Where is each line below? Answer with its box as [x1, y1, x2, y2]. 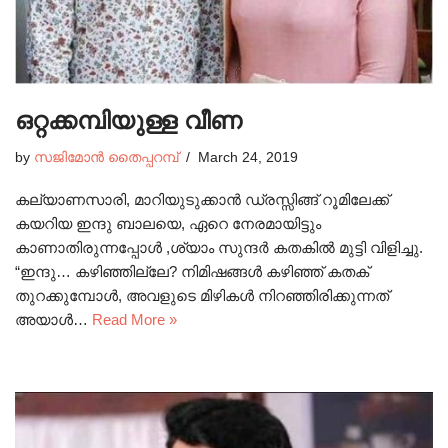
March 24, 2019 [198, 150, 298, 166]
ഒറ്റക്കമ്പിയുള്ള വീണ [15, 107, 242, 135]
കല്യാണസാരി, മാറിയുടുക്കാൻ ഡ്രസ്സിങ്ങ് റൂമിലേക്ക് [15, 191, 389, 209]
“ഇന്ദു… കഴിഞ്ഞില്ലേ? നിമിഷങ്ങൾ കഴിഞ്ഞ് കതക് [15, 263, 369, 281]
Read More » [92, 311, 177, 329]
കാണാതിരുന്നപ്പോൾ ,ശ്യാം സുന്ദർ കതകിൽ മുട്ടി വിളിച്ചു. [15, 239, 423, 257]
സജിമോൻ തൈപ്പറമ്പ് [34, 150, 178, 166]
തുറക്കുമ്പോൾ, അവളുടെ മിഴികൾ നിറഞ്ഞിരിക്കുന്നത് [15, 287, 389, 305]
